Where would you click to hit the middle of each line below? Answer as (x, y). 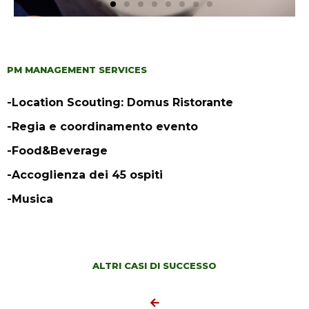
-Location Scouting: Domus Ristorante (120, 103)
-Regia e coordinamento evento (102, 127)
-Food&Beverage (57, 151)
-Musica (30, 199)
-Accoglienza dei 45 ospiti (85, 175)
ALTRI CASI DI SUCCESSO (154, 266)
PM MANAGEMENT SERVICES (77, 70)
